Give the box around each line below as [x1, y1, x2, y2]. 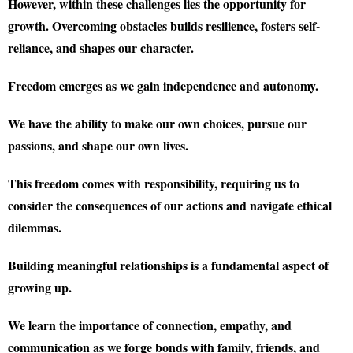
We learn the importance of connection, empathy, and [8, 316, 292, 334]
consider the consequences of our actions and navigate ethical [8, 196, 332, 214]
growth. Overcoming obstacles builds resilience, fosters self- [8, 17, 320, 35]
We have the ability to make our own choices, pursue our [8, 114, 307, 132]
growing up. [8, 278, 72, 296]
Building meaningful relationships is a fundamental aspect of [8, 256, 329, 274]
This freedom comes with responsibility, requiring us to [8, 174, 299, 192]
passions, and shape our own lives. [8, 136, 188, 154]
